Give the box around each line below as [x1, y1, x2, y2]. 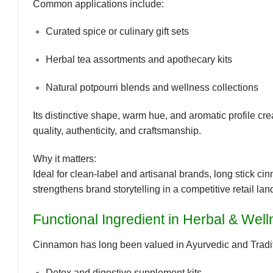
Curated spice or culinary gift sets [45, 26, 189, 37]
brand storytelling [86, 183, 160, 194]
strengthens [33, 183, 86, 194]
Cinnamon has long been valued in [33, 239, 186, 250]
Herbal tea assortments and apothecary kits [45, 54, 232, 65]
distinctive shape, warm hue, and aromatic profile [45, 110, 255, 121]
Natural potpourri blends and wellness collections [45, 82, 258, 93]
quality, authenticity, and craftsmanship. [33, 125, 201, 136]
